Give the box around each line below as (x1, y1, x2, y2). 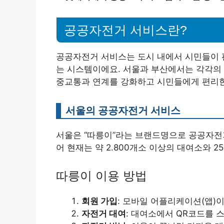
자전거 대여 (81, 208, 126, 218)
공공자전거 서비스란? (64, 23, 187, 37)
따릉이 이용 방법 (56, 168, 147, 183)
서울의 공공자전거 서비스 (65, 104, 180, 117)
